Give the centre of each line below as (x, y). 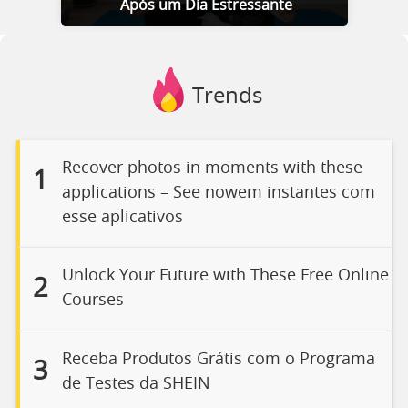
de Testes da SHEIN (136, 384)
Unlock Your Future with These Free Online (225, 276)
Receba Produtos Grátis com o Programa (218, 359)
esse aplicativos (122, 218)
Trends (227, 97)
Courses (92, 301)
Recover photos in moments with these (212, 168)
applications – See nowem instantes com (218, 193)
